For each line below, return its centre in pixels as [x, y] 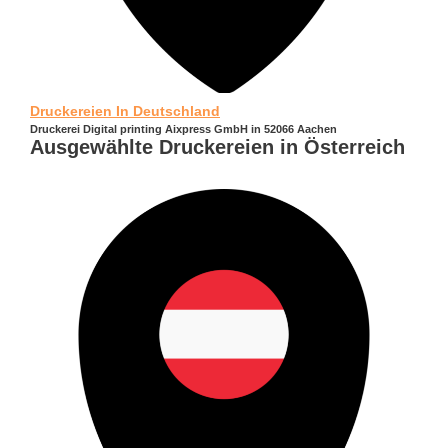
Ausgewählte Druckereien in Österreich [217, 147]
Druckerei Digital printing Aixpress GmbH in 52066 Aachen [183, 129]
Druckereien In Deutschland [125, 111]
